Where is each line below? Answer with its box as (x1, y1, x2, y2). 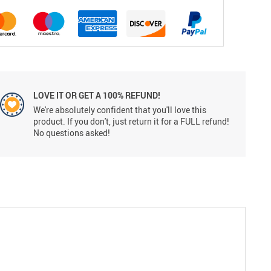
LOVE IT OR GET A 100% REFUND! (33, 89, 160, 101)
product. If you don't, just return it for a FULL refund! (33, 115, 229, 127)
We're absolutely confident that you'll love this (33, 103, 206, 116)
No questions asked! (33, 126, 110, 139)
